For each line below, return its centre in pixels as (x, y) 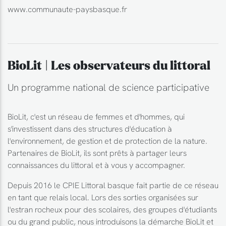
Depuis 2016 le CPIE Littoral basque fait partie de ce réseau (113, 185)
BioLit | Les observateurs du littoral (109, 66)
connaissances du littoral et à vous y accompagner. (96, 165)
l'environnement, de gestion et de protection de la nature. (107, 140)
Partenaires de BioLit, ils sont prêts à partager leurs (97, 153)
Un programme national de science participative (108, 87)
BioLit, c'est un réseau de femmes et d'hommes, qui (96, 116)
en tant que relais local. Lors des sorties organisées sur (103, 197)
